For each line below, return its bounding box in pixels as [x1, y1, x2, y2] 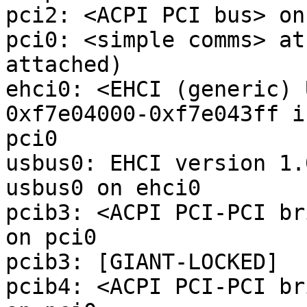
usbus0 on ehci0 [5, 175, 201, 201]
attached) [5, 52, 123, 77]
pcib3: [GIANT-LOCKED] [5, 249, 279, 275]
